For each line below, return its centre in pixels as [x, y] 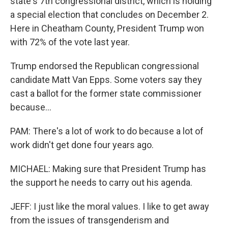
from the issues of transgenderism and [90, 220]
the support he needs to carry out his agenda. [101, 182]
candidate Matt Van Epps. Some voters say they [106, 80]
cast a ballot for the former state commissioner [106, 93]
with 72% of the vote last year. [70, 42]
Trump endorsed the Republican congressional [105, 66]
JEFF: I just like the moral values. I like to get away [110, 206]
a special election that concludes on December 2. [109, 15]
